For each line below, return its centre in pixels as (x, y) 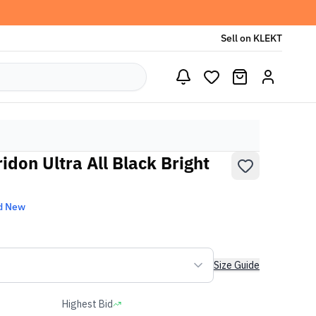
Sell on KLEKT (251, 38)
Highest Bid (87, 304)
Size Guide (237, 265)
